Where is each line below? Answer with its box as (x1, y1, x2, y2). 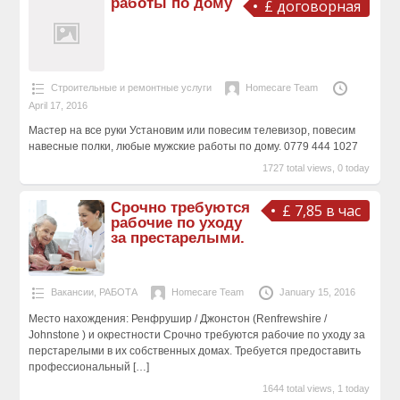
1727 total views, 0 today (262, 162, 371, 173)
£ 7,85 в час (282, 200, 362, 221)
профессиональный (28, 360, 133, 373)
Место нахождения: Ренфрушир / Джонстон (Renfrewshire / (28, 312, 327, 325)
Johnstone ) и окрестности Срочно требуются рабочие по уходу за (28, 328, 365, 341)
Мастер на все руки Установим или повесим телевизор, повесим (28, 123, 355, 137)
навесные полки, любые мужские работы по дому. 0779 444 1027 (28, 139, 358, 153)
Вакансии (50, 286, 94, 297)
